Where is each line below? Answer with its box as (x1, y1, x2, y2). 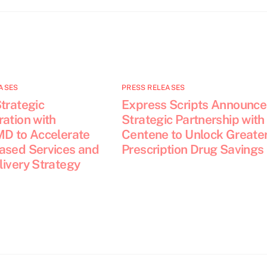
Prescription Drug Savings (122, 141, 264, 157)
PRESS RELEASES (122, 83, 185, 92)
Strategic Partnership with (122, 111, 265, 127)
